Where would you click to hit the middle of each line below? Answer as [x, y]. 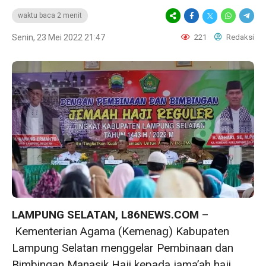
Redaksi [239, 37]
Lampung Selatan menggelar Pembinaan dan [123, 248]
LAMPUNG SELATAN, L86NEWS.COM [105, 214]
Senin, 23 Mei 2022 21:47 [58, 37]
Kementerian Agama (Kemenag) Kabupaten [121, 231]
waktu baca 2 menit [50, 15]
